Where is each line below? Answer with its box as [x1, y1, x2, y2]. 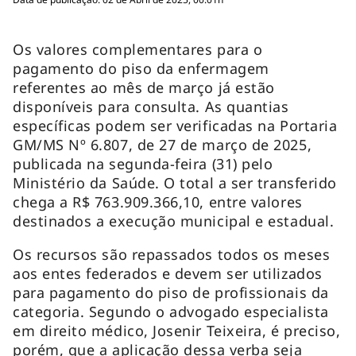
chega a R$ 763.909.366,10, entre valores [13, 192, 303, 212]
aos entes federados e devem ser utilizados [13, 264, 323, 284]
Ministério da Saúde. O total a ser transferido [13, 173, 337, 193]
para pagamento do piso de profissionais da [13, 283, 329, 303]
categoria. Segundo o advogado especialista [13, 302, 329, 322]
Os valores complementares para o [13, 40, 263, 60]
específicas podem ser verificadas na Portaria [13, 116, 338, 136]
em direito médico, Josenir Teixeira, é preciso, [13, 321, 341, 341]
